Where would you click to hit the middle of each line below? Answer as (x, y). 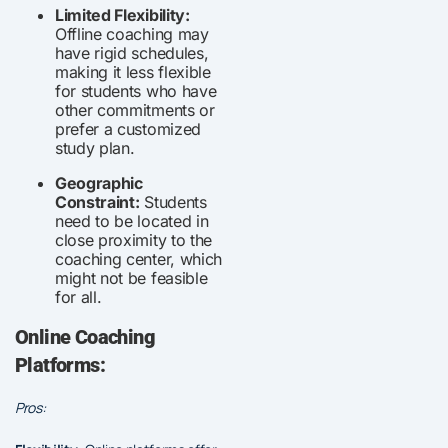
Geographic (99, 182)
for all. (78, 296)
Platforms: (60, 364)
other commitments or (135, 109)
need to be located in (132, 220)
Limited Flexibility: (122, 14)
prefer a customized (128, 128)
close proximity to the (133, 239)
